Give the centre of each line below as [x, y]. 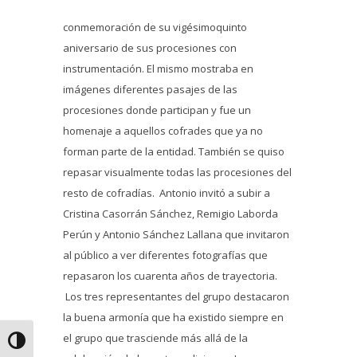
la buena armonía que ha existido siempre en [173, 318]
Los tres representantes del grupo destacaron [176, 297]
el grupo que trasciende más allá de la [155, 338]
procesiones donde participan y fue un [157, 110]
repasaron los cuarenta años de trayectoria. [170, 276]
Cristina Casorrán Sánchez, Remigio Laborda [171, 214]
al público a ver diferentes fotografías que [165, 255]
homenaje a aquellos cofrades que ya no [163, 131]
